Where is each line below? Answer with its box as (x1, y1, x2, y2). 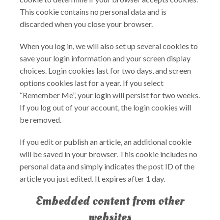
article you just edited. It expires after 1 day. (20, 174, 165, 183)
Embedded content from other (36, 193, 184, 209)
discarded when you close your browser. (20, 19, 153, 28)
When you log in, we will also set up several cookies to (20, 41, 198, 51)
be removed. (20, 115, 61, 124)
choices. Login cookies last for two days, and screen (20, 66, 191, 75)
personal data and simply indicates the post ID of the (20, 162, 194, 171)
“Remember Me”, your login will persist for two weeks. (20, 90, 200, 100)
